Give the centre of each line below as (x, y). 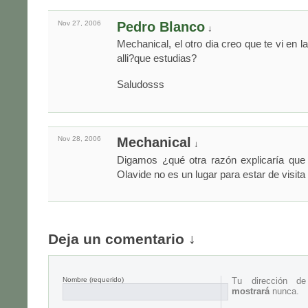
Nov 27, (71, 23)
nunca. (284, 291)
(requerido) (106, 280)
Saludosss (141, 85)
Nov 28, (71, 139)
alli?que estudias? (157, 58)
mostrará (251, 291)
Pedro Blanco (161, 26)
